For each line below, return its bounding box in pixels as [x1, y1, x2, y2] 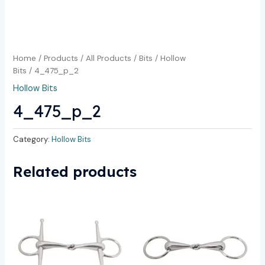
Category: [13, 134, 52, 144]
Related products [13, 163, 137, 181]
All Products [86, 53, 132, 63]
